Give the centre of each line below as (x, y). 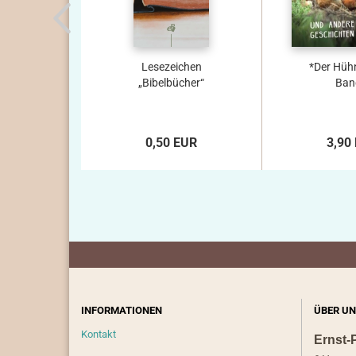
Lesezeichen (171, 67)
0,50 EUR (171, 143)
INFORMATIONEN (122, 310)
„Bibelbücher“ (171, 83)
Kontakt (99, 334)
